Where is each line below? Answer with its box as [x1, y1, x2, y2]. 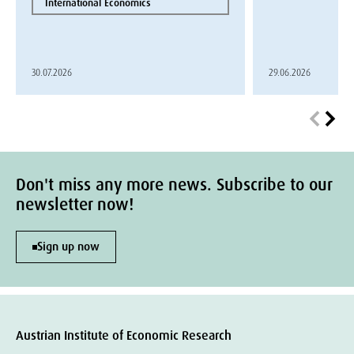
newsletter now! [16, 194, 134, 216]
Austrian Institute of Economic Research [16, 327, 232, 344]
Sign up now [37, 239, 100, 254]
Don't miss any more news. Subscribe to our [16, 174, 332, 196]
